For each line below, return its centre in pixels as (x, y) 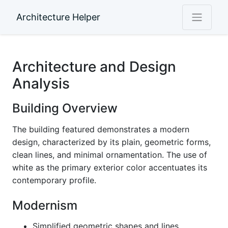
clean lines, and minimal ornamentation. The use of (110, 155)
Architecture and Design (94, 67)
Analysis (41, 83)
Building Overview (65, 108)
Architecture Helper (58, 17)
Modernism (45, 205)
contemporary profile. (54, 180)
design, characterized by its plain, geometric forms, (111, 142)
